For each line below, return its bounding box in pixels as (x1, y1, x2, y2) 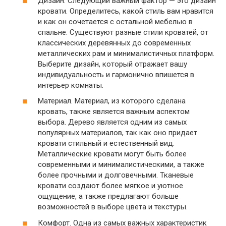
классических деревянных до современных (38, 38, 191, 47)
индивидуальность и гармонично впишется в (38, 70, 194, 79)
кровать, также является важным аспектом (38, 107, 190, 116)
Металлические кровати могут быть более (38, 149, 187, 158)
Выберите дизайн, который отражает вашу (38, 59, 187, 69)
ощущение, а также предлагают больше (38, 192, 179, 201)
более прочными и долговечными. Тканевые (38, 171, 194, 180)
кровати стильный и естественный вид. (38, 139, 175, 148)
